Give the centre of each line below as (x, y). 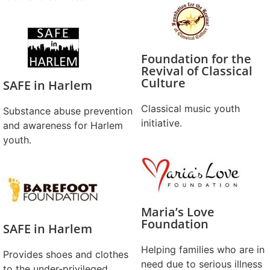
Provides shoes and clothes (66, 254)
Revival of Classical (197, 71)
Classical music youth (190, 108)
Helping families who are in (203, 250)
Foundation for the (196, 59)
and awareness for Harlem (63, 125)
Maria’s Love (178, 212)
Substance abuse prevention (68, 111)
